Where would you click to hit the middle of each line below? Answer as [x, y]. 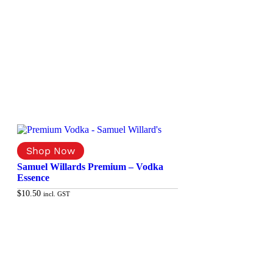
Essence [33, 177]
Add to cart [102, 217]
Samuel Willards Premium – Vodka [90, 166]
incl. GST [57, 193]
